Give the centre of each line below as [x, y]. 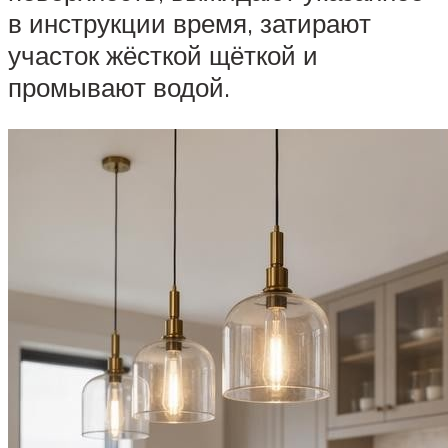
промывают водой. [119, 87]
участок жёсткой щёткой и [163, 55]
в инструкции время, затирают [189, 23]
